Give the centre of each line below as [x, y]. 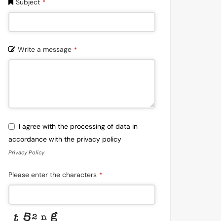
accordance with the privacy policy [65, 139]
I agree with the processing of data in [78, 127]
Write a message [45, 49]
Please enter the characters [53, 174]
